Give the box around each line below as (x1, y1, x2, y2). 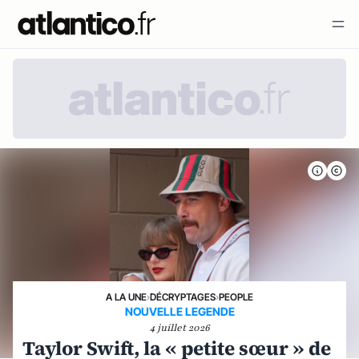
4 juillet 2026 (149, 321, 210, 334)
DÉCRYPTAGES (150, 291, 216, 303)
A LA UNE (106, 291, 147, 303)
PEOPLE (219, 291, 253, 303)
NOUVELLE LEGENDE (124, 305, 235, 318)
